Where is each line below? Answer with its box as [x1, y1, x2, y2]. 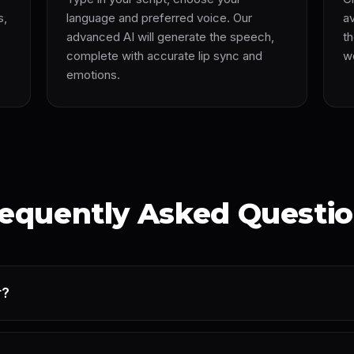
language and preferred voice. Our [66, 10, 252, 25]
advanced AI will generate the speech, [66, 29, 274, 44]
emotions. [66, 67, 120, 82]
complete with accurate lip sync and [66, 48, 262, 63]
